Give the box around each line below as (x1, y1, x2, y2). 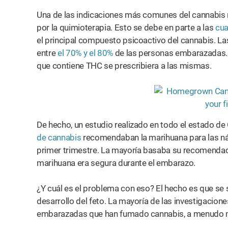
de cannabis (37, 132, 81, 142)
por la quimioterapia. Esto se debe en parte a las (37, 22, 216, 33)
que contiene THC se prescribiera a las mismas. (37, 61, 212, 71)
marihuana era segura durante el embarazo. (37, 158, 196, 168)
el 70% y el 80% (57, 48, 113, 58)
